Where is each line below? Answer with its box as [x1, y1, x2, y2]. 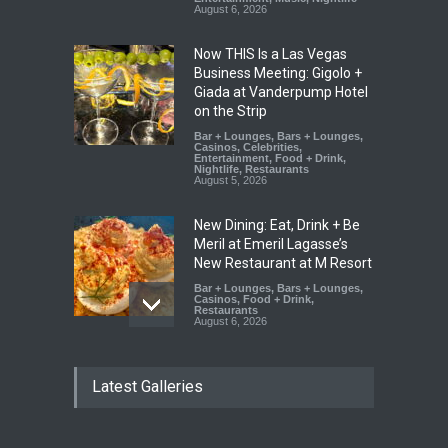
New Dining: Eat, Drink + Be [194, 216, 360, 233]
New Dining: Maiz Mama [194, 357, 345, 374]
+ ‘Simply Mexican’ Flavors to [194, 395, 373, 412]
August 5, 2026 [194, 173, 267, 186]
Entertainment [194, 151, 269, 164]
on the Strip [194, 102, 267, 119]
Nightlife [194, 162, 239, 175]
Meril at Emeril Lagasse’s [194, 235, 348, 252]
